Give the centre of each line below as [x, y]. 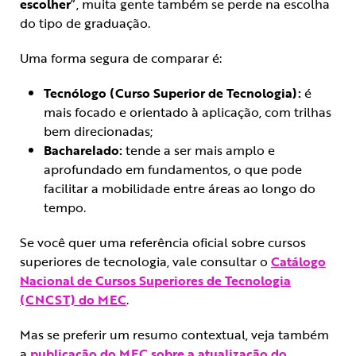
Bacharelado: [83, 151]
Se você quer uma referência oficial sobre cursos [163, 243]
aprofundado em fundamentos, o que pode [173, 170]
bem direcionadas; [98, 132]
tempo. [65, 208]
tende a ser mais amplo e [199, 151]
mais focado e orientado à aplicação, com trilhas [188, 112]
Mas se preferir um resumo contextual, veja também [174, 335]
